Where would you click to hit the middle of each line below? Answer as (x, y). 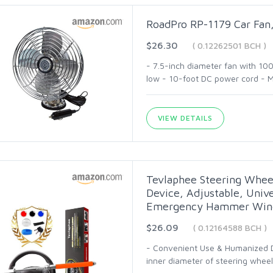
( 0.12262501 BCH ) (229, 45)
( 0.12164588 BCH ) (230, 228)
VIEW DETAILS (185, 118)
